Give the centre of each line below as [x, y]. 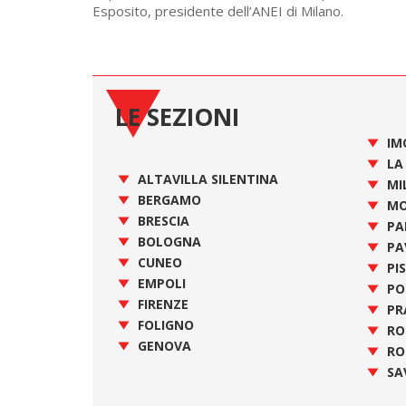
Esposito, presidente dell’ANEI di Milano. [218, 11]
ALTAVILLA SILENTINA [208, 179]
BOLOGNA [169, 242]
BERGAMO [169, 200]
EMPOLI [162, 283]
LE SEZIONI [177, 117]
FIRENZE [163, 304]
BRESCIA [164, 221]
